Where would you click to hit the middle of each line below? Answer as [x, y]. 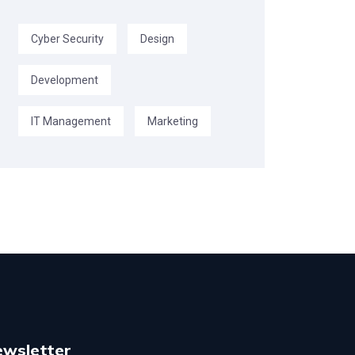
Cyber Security [67, 38]
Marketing [173, 121]
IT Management [71, 121]
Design [157, 38]
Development [65, 80]
